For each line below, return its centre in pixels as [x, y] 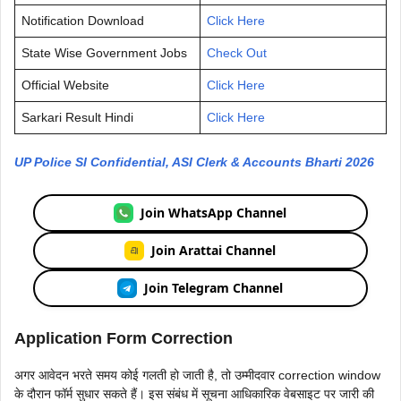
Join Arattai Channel [214, 251]
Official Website [65, 85]
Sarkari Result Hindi [77, 117]
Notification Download [83, 20]
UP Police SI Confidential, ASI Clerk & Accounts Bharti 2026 [196, 162]
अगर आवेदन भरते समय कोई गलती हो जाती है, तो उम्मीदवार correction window [197, 375]
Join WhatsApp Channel [214, 213]
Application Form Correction [124, 338]
